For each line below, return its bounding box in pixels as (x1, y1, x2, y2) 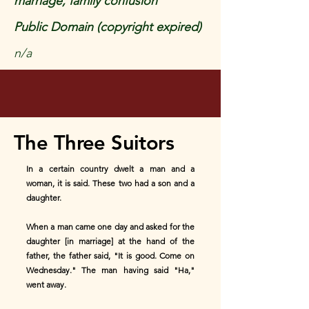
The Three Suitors (14, 130, 175, 154)
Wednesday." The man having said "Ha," (26, 265, 195, 275)
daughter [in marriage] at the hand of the (26, 236, 195, 246)
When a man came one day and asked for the (26, 221, 195, 232)
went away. (26, 279, 66, 290)
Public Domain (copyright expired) (14, 19, 201, 34)
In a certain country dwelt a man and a (26, 163, 195, 174)
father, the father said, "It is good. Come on (26, 250, 195, 261)
